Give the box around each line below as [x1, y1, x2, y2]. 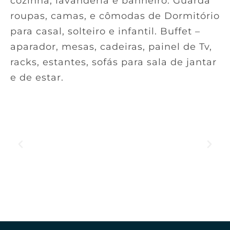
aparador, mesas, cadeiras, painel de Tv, [10, 41, 212, 53]
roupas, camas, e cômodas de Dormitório [10, 10, 220, 22]
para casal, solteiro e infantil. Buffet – [10, 26, 200, 37]
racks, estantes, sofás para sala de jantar [10, 56, 217, 68]
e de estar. [10, 72, 64, 84]
